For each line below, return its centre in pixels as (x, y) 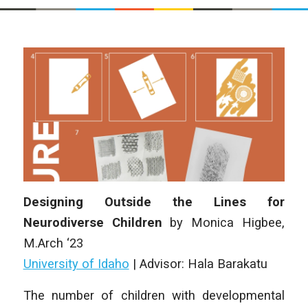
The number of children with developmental (154, 295)
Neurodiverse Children (92, 223)
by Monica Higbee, (223, 223)
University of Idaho (76, 264)
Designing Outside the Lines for (154, 202)
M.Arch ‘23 (53, 243)
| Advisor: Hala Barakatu (198, 264)
